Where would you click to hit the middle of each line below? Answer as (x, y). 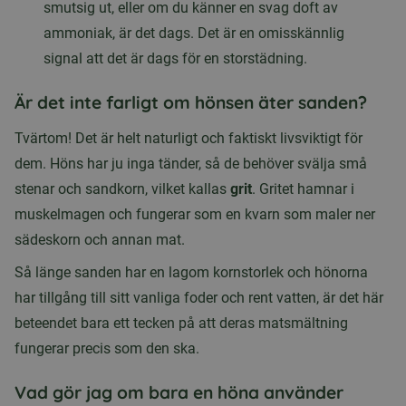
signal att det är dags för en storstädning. (175, 59)
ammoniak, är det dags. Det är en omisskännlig (194, 34)
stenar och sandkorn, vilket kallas (122, 189)
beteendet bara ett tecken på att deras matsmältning (181, 324)
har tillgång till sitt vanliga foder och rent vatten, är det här (199, 298)
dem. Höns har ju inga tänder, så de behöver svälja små (191, 164)
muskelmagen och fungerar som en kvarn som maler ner (195, 215)
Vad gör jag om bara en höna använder (179, 393)
